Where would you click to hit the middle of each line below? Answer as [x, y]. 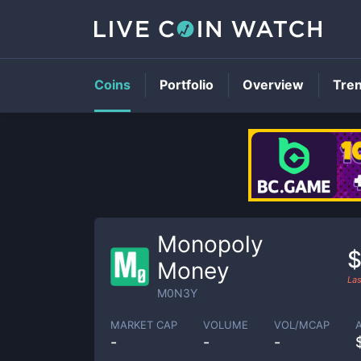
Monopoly [210, 244]
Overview [273, 85]
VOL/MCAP [302, 324]
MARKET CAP [144, 324]
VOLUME [226, 324]
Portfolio [187, 85]
